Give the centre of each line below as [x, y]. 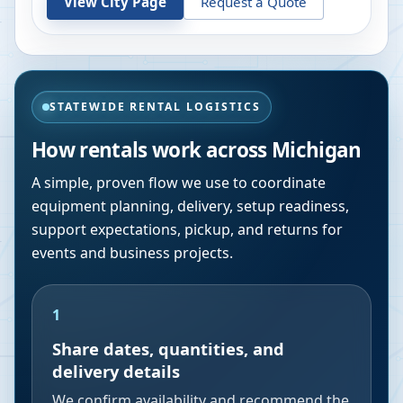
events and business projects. [132, 253]
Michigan [316, 150]
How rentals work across [152, 150]
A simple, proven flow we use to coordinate [179, 183]
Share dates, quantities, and [168, 349]
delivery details [116, 371]
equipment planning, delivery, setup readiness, [190, 206]
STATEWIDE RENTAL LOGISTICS [155, 107]
